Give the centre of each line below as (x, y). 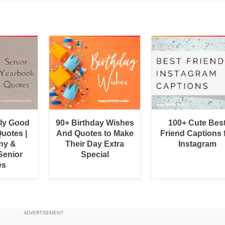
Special (95, 154)
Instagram (197, 144)
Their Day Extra (95, 144)
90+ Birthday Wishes (95, 123)
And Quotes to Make (95, 133)
